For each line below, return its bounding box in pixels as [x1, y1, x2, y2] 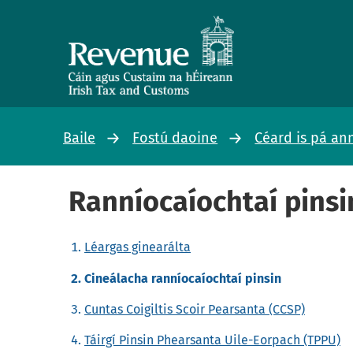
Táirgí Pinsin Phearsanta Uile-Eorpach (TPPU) [84, 333, 340, 348]
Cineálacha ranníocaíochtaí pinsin [84, 270, 281, 286]
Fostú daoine [132, 128, 218, 147]
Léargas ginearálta [84, 240, 191, 255]
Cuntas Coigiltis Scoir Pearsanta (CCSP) [84, 301, 305, 317]
